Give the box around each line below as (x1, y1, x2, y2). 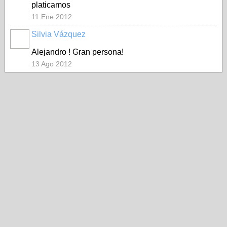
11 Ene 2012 (31, 13, 72, 21)
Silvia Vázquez (31, 30, 86, 39)
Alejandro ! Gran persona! (31, 48, 124, 56)
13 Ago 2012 (31, 60, 72, 68)
